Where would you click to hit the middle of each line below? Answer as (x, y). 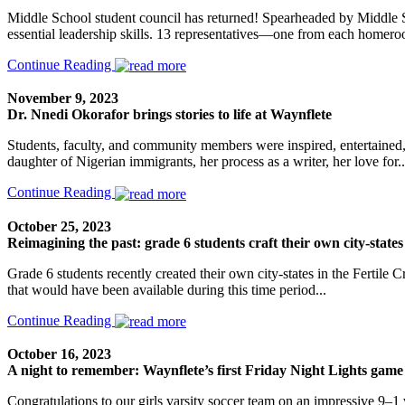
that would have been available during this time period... (167, 289)
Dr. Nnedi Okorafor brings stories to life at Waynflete (170, 115)
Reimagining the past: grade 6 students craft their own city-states (205, 242)
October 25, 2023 (59, 226)
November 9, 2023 (63, 99)
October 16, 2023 (59, 354)
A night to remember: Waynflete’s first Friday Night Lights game (205, 371)
